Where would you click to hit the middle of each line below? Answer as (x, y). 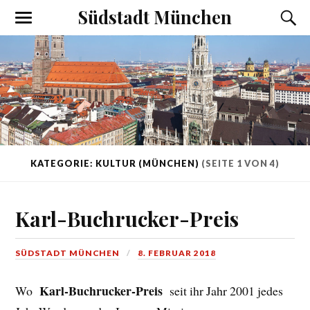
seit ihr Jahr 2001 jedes (225, 291)
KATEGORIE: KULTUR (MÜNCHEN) (116, 164)
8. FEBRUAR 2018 (177, 253)
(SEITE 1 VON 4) (240, 164)
